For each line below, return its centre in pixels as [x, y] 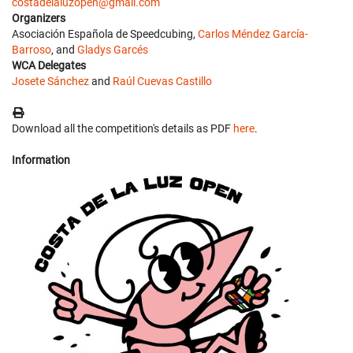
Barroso [32, 50]
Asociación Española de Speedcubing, [105, 34]
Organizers [39, 18]
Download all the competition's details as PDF [123, 128]
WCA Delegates [49, 65]
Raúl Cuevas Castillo [162, 81]
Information [41, 160]
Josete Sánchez [50, 81]
